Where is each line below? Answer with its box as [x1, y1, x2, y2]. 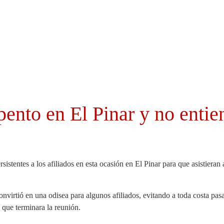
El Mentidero [120, 57, 174, 68]
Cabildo [12, 57, 44, 68]
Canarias [64, 57, 100, 68]
